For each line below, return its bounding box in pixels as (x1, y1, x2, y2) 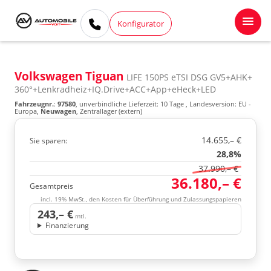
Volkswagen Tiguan (15, 68, 126, 84)
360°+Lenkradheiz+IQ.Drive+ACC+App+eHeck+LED (15, 83, 216, 95)
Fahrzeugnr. (15, 99, 54, 108)
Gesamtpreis (30, 181, 73, 191)
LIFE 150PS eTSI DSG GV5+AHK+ (126, 71, 252, 83)
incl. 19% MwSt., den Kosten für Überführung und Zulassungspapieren (41, 195, 241, 203)
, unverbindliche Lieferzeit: (76, 99, 160, 108)
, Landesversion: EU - (184, 99, 251, 108)
